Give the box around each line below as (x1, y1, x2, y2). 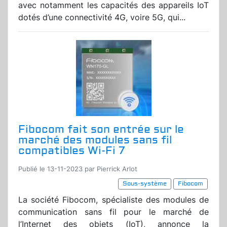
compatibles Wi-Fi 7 (18, 144, 125, 158)
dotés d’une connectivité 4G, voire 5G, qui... (18, 12, 185, 23)
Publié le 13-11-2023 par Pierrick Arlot (18, 165, 137, 173)
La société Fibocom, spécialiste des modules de (18, 195, 209, 205)
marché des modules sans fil (18, 133, 172, 147)
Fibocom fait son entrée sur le (18, 123, 184, 137)
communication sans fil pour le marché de (18, 207, 209, 217)
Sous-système (123, 180, 167, 188)
